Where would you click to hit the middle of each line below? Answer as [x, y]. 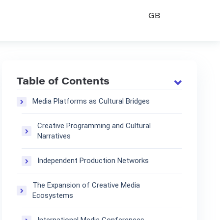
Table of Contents [63, 82]
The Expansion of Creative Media [86, 185]
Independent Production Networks [93, 161]
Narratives [54, 136]
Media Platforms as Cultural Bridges [91, 101]
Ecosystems [53, 196]
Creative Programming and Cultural [94, 126]
